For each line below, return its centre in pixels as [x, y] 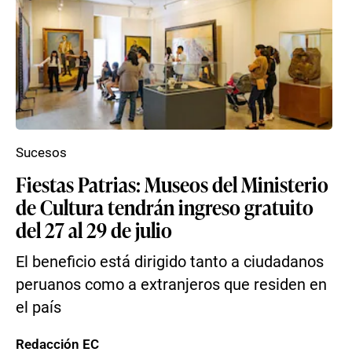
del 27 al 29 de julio [94, 229]
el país [38, 308]
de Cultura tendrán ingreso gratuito [165, 207]
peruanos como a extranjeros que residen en [171, 285]
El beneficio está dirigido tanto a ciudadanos [170, 262]
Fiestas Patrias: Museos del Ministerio [172, 184]
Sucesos [41, 152]
